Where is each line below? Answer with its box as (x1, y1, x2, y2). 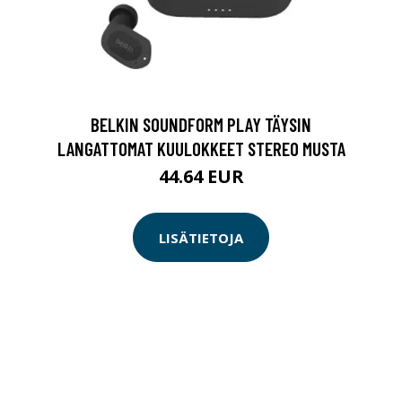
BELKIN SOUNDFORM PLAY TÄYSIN (91, 113, 311, 135)
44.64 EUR (158, 164, 244, 188)
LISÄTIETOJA (159, 228, 243, 247)
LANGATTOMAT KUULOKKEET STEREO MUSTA (57, 137, 345, 160)
